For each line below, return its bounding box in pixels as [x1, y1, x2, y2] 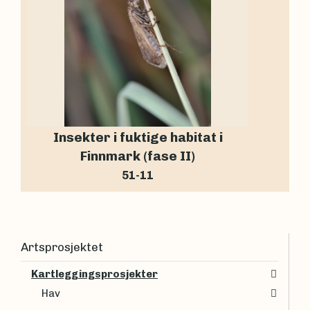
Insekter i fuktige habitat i [53, 129, 223, 146]
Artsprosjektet [21, 239, 103, 254]
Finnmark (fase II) [80, 148, 195, 165]
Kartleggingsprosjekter [31, 267, 158, 280]
